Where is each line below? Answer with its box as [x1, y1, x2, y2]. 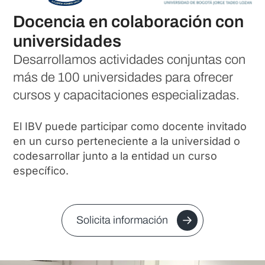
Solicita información [76, 214, 168, 227]
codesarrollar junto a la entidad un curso [13, 149, 218, 162]
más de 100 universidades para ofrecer [13, 70, 234, 85]
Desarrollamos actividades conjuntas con [13, 53, 246, 67]
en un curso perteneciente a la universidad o [13, 134, 241, 147]
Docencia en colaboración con [13, 12, 244, 31]
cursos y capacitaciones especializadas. [13, 88, 240, 103]
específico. [13, 164, 69, 177]
